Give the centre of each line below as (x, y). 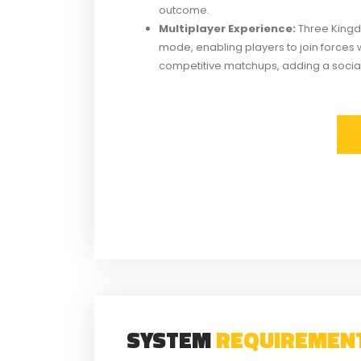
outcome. (184, 10)
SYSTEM (171, 340)
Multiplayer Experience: (227, 28)
